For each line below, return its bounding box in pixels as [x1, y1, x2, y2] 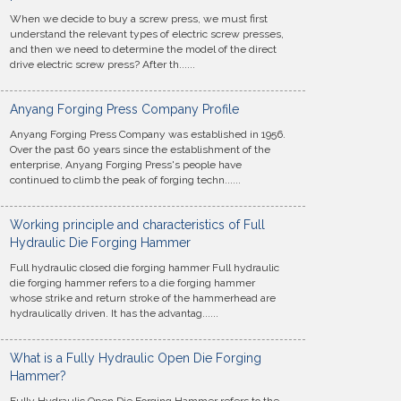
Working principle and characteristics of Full [10, 218, 265, 232]
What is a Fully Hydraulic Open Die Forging [10, 351, 261, 365]
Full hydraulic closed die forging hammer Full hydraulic [10, 261, 279, 274]
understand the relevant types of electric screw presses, [10, 28, 284, 40]
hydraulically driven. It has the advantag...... [10, 307, 218, 320]
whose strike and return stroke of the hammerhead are [10, 292, 276, 304]
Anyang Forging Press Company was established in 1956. [10, 128, 286, 141]
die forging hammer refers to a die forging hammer [10, 277, 255, 289]
